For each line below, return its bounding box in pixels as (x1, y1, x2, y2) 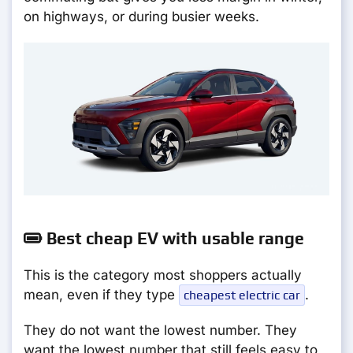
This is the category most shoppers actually (24, 267, 302, 284)
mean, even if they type (24, 287, 179, 303)
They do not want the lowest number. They (24, 322, 297, 339)
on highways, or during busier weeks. (24, 9, 259, 25)
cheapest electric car (184, 288, 300, 303)
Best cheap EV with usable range (43, 229, 304, 249)
